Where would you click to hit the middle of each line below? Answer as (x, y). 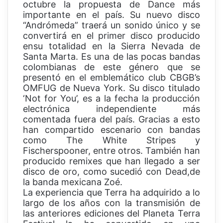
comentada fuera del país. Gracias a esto (111, 119)
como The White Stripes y (111, 140)
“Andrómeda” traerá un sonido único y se (111, 25)
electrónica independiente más (111, 109)
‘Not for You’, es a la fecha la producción (111, 99)
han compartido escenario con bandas (111, 130)
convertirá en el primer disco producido (111, 36)
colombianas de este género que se (111, 67)
